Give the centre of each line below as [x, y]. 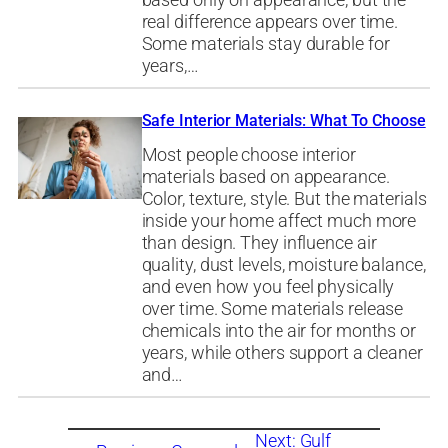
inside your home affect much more [279, 220]
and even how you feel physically [268, 286]
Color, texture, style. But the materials [284, 198]
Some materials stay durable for [265, 44]
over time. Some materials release [272, 308]
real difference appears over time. [270, 22]
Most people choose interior [248, 154]
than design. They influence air [259, 242]
